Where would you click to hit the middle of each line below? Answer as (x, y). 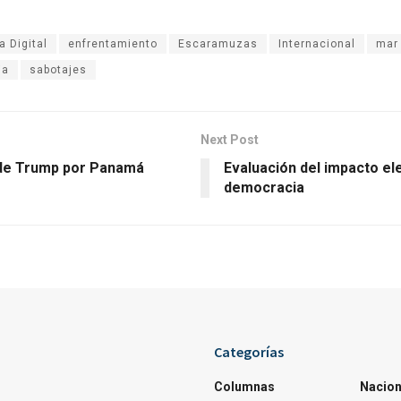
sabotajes (58, 69)
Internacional (317, 43)
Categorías (249, 351)
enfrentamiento (113, 43)
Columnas (244, 386)
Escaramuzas (218, 43)
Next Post (230, 139)
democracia (264, 187)
